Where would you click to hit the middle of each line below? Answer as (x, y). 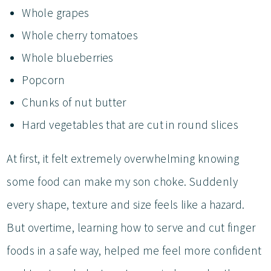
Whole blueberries (69, 57)
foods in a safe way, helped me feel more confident (134, 250)
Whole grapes (57, 12)
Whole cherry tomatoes (81, 35)
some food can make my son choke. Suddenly (122, 181)
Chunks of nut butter (76, 102)
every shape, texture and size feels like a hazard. (126, 204)
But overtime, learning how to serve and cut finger (131, 227)
